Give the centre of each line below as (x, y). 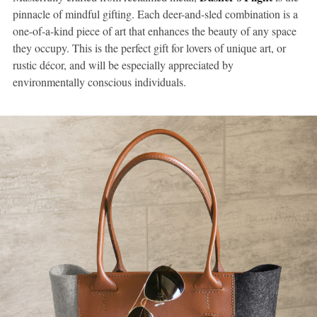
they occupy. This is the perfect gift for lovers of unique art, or (149, 48)
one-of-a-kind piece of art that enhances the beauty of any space (155, 31)
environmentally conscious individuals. (99, 82)
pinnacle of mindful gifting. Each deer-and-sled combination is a (155, 14)
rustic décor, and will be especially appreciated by (123, 65)
